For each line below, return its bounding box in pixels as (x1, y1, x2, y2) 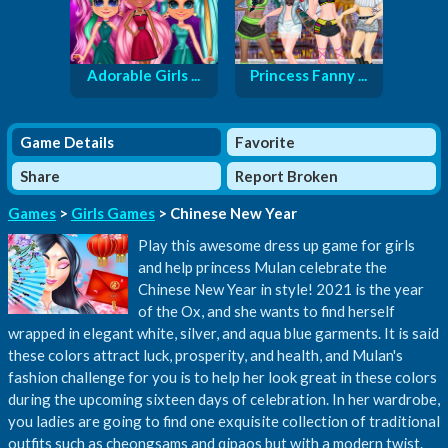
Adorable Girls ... (87, 65, 200, 84)
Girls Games (71, 203, 155, 222)
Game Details (20, 132, 114, 151)
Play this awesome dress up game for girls (138, 235, 415, 254)
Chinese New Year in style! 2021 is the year (138, 279, 424, 298)
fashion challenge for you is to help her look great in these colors (8, 367, 437, 386)
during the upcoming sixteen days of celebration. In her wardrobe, (8, 389, 440, 408)
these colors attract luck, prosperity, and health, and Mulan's (8, 345, 403, 364)
